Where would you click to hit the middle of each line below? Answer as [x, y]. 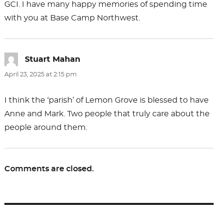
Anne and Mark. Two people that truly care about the [107, 114]
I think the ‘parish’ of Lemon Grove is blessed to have [106, 100]
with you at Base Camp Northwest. [72, 18]
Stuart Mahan [52, 60]
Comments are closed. [49, 169]
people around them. [45, 128]
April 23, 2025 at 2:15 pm [40, 75]
